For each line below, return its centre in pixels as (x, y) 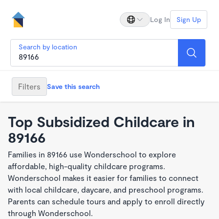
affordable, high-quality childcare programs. (87, 166)
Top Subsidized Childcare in (101, 121)
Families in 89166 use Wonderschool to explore (92, 154)
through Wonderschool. (50, 213)
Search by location (48, 47)
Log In (160, 19)
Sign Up (189, 19)
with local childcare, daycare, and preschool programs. (106, 189)
